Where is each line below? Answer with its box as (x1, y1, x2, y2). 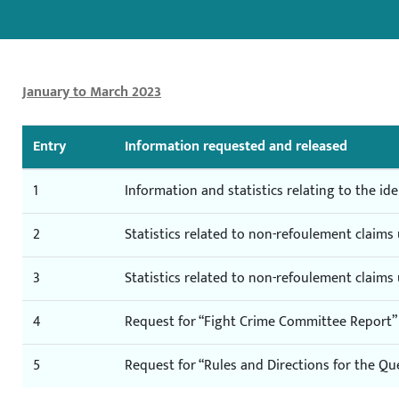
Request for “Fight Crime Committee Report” (125, 310, 397, 335)
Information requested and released (125, 134, 347, 159)
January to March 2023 (22, 80, 161, 105)
